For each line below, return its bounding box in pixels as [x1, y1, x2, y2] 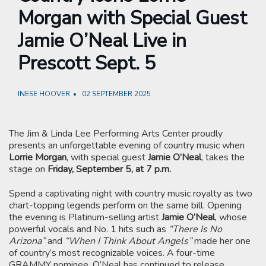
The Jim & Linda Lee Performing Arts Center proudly [9, 126, 223, 140]
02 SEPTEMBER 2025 [82, 88, 151, 99]
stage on [9, 162, 47, 176]
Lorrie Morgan [9, 150, 66, 164]
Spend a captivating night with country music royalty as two [9, 186, 252, 200]
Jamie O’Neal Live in [18, 28, 186, 53]
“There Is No [169, 222, 222, 236]
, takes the [201, 150, 245, 164]
